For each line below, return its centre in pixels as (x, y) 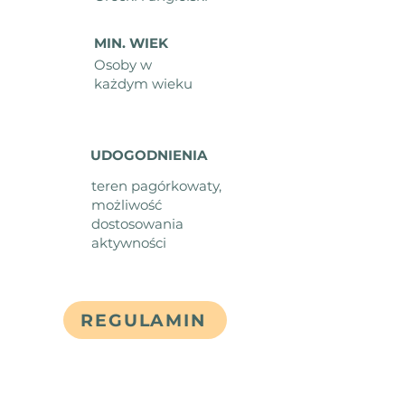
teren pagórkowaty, (156, 186)
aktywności (129, 243)
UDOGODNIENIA (149, 155)
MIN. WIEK (131, 43)
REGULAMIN (143, 320)
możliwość (127, 205)
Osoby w (123, 65)
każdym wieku (143, 84)
